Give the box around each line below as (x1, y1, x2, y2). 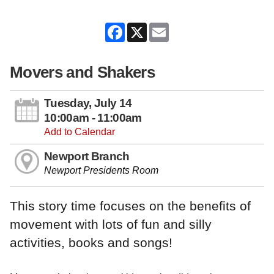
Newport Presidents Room (44, 165, 158, 176)
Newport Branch (44, 149, 130, 163)
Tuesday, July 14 (44, 96, 132, 109)
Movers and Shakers (10, 63, 155, 82)
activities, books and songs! (10, 235, 172, 250)
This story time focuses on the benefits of (10, 199, 251, 213)
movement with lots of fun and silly (10, 217, 212, 232)
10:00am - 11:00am (44, 111, 142, 124)
